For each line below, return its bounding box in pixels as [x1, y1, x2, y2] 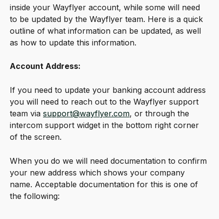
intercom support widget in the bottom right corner [10, 120, 201, 131]
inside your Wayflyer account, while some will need [10, 2, 202, 12]
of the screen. [10, 132, 62, 142]
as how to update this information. [10, 38, 136, 47]
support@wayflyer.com [43, 109, 130, 119]
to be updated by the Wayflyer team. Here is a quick [10, 14, 205, 24]
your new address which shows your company [10, 167, 187, 177]
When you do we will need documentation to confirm [10, 155, 209, 166]
